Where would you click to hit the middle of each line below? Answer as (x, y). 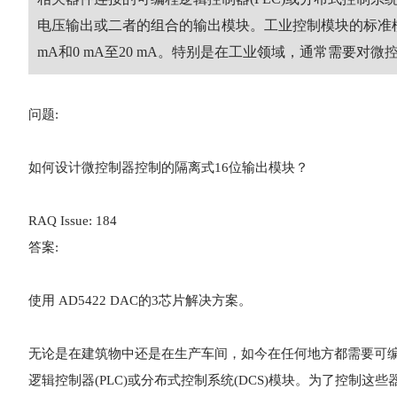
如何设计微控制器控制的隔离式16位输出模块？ (168, 167)
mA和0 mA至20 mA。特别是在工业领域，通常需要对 (204, 52)
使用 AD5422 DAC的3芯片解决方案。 (140, 300)
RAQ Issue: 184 (73, 221)
